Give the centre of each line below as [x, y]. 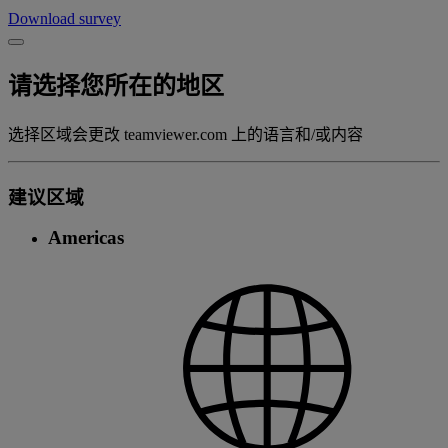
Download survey [64, 18]
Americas [86, 238]
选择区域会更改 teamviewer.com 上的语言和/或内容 [185, 134]
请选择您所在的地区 [116, 85]
